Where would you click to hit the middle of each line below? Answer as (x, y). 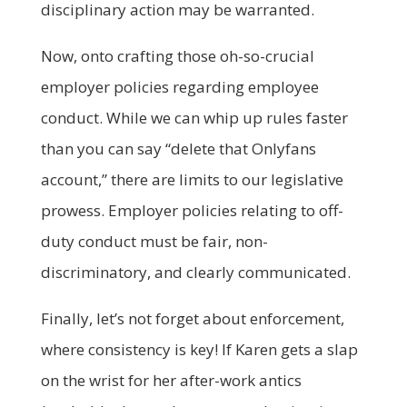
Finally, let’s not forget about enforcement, (192, 318)
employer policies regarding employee (179, 86)
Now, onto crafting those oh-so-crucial (177, 55)
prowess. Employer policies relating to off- (192, 210)
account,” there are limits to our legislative (192, 179)
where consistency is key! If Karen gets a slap (199, 349)
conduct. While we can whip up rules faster (194, 117)
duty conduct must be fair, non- (154, 241)
